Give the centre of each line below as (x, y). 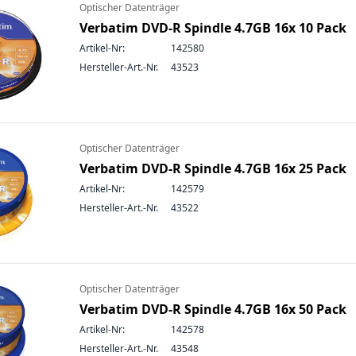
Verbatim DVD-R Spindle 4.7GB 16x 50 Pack (213, 309)
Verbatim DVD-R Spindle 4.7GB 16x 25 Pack (213, 168)
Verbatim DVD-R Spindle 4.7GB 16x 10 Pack (213, 28)
